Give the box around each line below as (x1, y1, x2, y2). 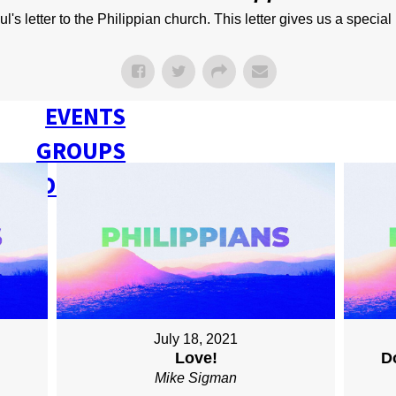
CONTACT (27, 168, 126, 203)
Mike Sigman (155, 370, 238, 386)
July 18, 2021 (154, 331, 239, 347)
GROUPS (36, 133, 126, 169)
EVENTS (45, 99, 126, 134)
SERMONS (22, 65, 126, 100)
